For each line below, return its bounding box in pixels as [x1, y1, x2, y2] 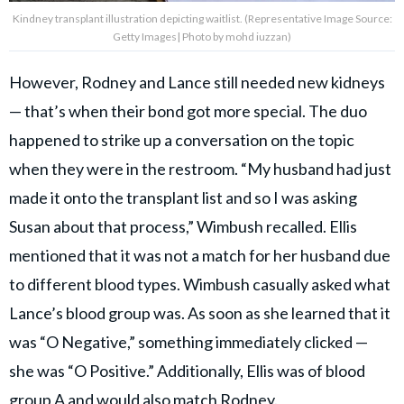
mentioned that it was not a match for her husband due [9, 244, 390, 265]
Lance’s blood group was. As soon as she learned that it [9, 302, 390, 323]
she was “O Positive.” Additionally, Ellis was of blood [9, 360, 365, 381]
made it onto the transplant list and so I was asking [9, 187, 357, 207]
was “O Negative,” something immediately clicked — [9, 331, 368, 352]
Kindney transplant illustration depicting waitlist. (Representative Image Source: [12, 11, 392, 25]
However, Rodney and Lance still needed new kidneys [9, 71, 385, 92]
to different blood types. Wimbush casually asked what [9, 273, 390, 294]
